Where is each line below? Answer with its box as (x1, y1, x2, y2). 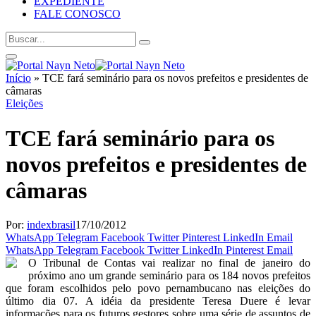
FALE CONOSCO (34, 8, 121, 20)
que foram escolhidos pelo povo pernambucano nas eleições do (6, 282, 310, 295)
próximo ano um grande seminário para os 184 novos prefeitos (28, 269, 310, 282)
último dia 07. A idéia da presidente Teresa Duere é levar (6, 295, 310, 308)
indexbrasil (27, 219, 75, 231)
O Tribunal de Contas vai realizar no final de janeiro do (28, 257, 310, 269)
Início (6, 72, 31, 85)
